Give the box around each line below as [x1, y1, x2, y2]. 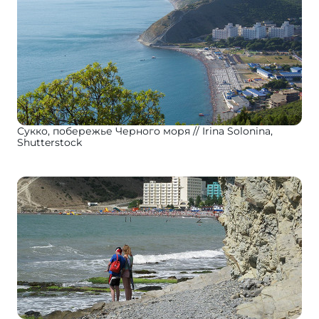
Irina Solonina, [202, 125, 273, 137]
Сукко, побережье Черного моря [17, 125, 190, 137]
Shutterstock [17, 136, 82, 149]
